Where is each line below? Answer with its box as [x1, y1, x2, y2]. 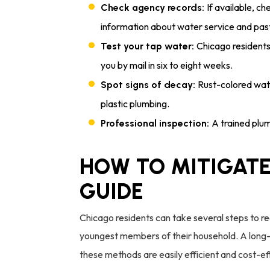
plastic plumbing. [101, 97, 169, 110]
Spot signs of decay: [101, 78, 198, 90]
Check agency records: [101, 1, 207, 13]
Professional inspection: [101, 117, 212, 129]
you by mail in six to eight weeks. [101, 58, 233, 71]
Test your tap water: [101, 40, 196, 52]
